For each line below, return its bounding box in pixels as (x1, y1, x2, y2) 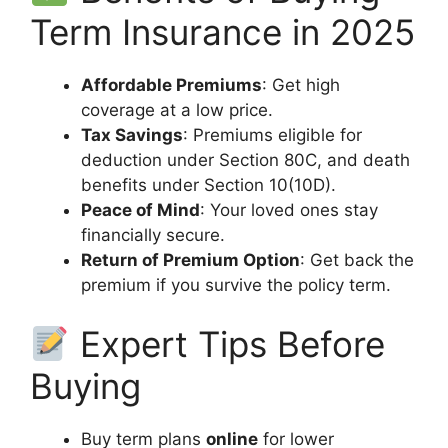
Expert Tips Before (69, 323, 385, 366)
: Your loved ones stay (200, 199, 378, 220)
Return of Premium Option (81, 249, 300, 270)
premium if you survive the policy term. (81, 274, 391, 295)
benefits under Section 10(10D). (81, 174, 336, 195)
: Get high (262, 74, 340, 95)
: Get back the (300, 249, 414, 270)
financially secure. (81, 224, 225, 245)
